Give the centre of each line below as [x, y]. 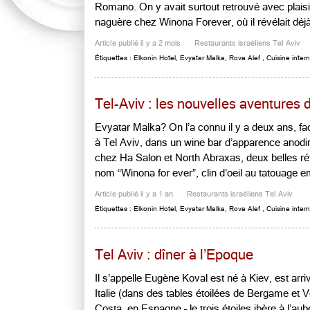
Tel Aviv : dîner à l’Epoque [174, 255]
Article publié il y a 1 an [135, 194]
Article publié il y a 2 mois [139, 43]
